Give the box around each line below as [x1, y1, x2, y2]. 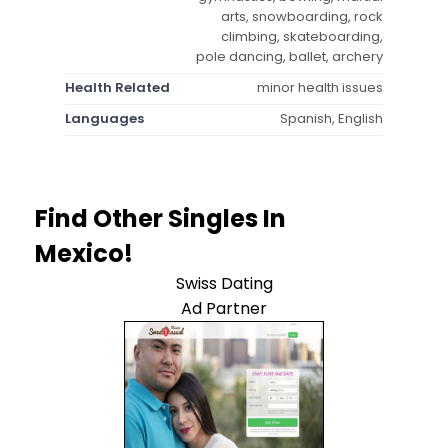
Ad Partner [181, 296, 267, 320]
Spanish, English [280, 108, 383, 128]
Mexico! [35, 236, 133, 270]
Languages [65, 108, 144, 128]
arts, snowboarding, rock [221, 6, 383, 26]
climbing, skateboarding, [221, 26, 383, 46]
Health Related [65, 77, 170, 97]
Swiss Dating [175, 271, 273, 295]
